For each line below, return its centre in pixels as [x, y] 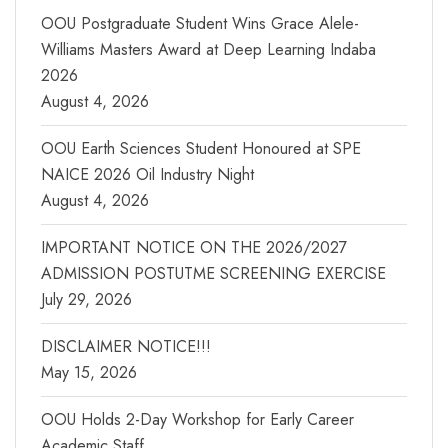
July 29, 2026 [86, 299]
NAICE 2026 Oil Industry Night [147, 174]
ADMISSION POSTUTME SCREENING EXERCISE [213, 273]
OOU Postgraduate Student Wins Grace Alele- [200, 23]
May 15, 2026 [89, 372]
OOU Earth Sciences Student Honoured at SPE [201, 148]
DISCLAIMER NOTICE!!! [126, 346]
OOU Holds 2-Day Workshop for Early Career [197, 419]
